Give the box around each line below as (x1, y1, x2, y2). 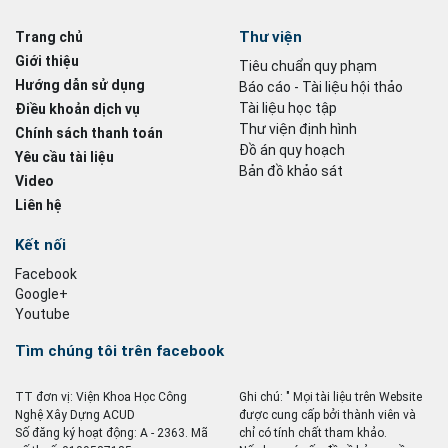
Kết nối (15, 235, 66, 254)
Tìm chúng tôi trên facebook (15, 341, 224, 360)
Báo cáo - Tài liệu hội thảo (239, 78, 403, 95)
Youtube (15, 305, 70, 322)
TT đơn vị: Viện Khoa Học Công (15, 389, 187, 404)
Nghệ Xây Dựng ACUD (15, 407, 135, 422)
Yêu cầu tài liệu (15, 148, 114, 165)
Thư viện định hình (239, 120, 357, 137)
